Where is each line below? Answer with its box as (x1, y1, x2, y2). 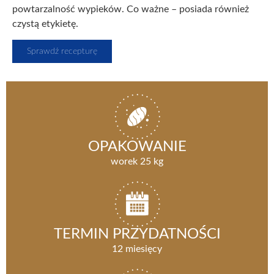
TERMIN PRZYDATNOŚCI (53, 227, 221, 242)
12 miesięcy (112, 244, 162, 254)
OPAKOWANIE (87, 139, 187, 155)
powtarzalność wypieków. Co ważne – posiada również (12, 4, 249, 14)
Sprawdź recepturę (27, 47, 97, 56)
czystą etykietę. (12, 18, 78, 29)
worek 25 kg (111, 157, 163, 167)
